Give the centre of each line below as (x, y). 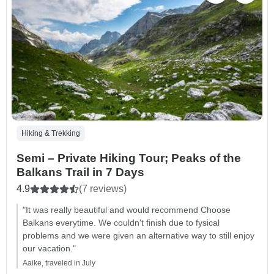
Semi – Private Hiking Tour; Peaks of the (129, 158)
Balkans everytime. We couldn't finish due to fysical (121, 223)
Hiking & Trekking (51, 134)
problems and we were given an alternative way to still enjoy (139, 236)
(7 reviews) (103, 189)
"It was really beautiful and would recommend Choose (127, 210)
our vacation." (49, 249)
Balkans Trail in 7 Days (80, 172)
